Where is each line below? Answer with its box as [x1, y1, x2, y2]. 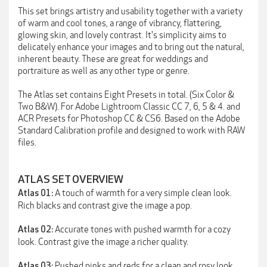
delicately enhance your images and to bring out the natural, [18, 42, 244, 52]
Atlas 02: [18, 225, 55, 235]
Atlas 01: [18, 188, 55, 198]
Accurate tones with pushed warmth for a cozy [55, 224, 231, 235]
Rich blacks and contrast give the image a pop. [18, 200, 192, 211]
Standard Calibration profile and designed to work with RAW [18, 125, 245, 136]
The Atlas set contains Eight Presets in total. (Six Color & [18, 89, 234, 100]
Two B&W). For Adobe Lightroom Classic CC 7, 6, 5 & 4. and [18, 101, 240, 112]
